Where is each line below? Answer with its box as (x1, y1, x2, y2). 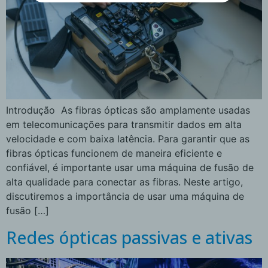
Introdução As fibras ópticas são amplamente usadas (6, 103, 250, 116)
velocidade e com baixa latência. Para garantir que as (6, 132, 249, 145)
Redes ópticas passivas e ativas (6, 226, 252, 249)
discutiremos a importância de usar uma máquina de (6, 190, 244, 202)
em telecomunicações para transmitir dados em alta (6, 118, 242, 130)
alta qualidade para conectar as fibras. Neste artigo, (6, 175, 243, 188)
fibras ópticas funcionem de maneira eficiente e (6, 147, 222, 159)
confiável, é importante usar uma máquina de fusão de (6, 161, 254, 173)
